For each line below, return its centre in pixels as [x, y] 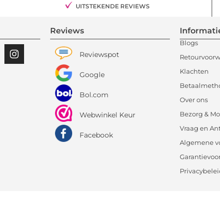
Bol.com [94, 95]
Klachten [194, 71]
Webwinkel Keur [107, 115]
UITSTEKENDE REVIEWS [112, 6]
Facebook [96, 135]
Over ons [194, 100]
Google [92, 74]
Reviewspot [99, 54]
